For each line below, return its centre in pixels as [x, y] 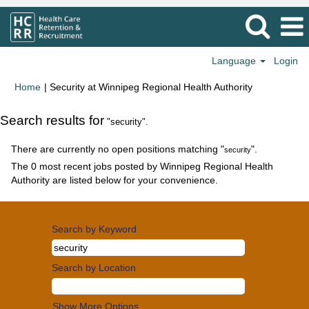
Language [236, 61]
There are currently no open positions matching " [118, 149]
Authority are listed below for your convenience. [114, 180]
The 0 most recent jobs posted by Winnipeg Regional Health [142, 166]
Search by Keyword [94, 229]
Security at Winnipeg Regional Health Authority [151, 87]
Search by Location [94, 268]
